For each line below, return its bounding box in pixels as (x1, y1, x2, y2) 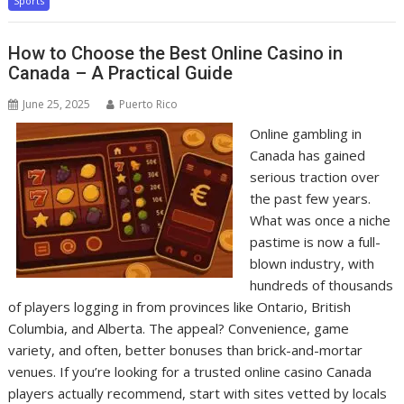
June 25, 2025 (23, 96, 91, 112)
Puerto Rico (119, 96, 179, 112)
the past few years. (249, 188, 371, 207)
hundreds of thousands (249, 275, 393, 294)
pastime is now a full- (249, 232, 381, 251)
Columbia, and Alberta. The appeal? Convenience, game (8, 318, 350, 337)
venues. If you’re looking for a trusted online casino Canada (8, 362, 372, 381)
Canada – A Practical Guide (8, 61, 234, 84)
